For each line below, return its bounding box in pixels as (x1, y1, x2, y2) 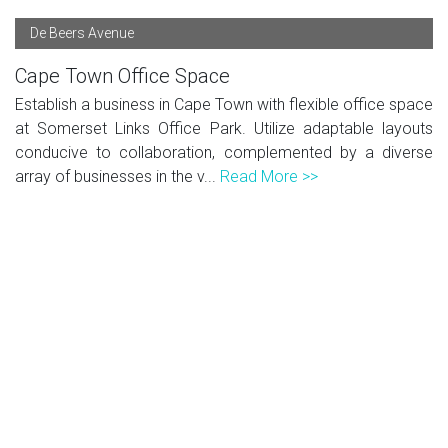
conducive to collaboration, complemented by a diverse (15, 142, 433, 162)
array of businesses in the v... (15, 166, 220, 186)
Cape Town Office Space (15, 63, 230, 88)
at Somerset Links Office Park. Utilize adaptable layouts (15, 118, 433, 138)
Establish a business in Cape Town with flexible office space (15, 94, 433, 114)
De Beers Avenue (30, 24, 134, 41)
